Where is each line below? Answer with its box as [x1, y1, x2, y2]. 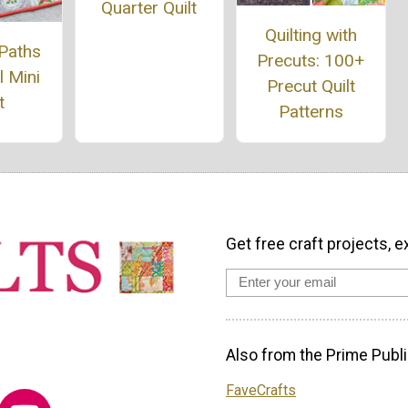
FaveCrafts [226, 381, 296, 399]
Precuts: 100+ [257, 49, 365, 71]
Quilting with [264, 24, 357, 46]
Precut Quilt [266, 75, 355, 97]
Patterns [278, 100, 343, 122]
